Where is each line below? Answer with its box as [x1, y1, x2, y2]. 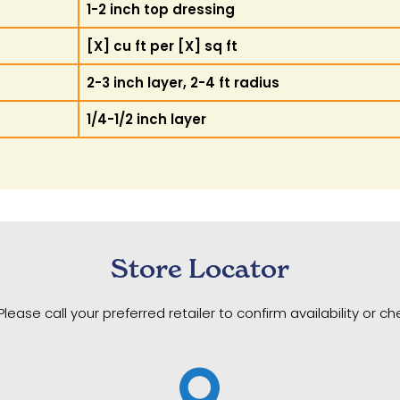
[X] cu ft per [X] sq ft [87, 37, 238, 55]
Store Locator [110, 253, 289, 284]
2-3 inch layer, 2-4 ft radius [87, 73, 280, 92]
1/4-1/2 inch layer [87, 110, 207, 129]
